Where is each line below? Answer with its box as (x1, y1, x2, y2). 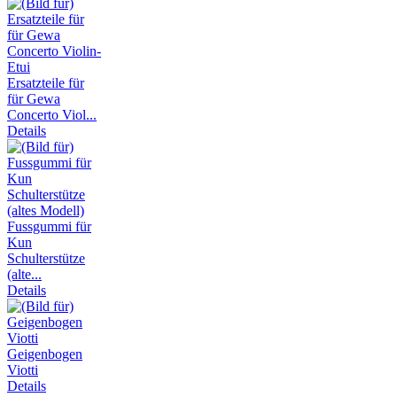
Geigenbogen (7, 346, 82, 362)
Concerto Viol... (7, 107, 97, 123)
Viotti (7, 362, 38, 378)
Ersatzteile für (7, 75, 84, 91)
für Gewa (7, 91, 60, 107)
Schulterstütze (7, 251, 85, 267)
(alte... (7, 267, 42, 283)
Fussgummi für (7, 219, 91, 235)
